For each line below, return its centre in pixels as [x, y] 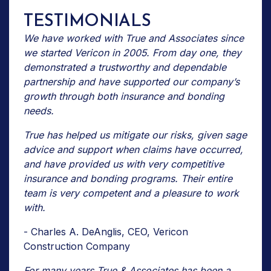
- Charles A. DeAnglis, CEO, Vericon [106, 231]
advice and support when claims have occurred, [133, 149]
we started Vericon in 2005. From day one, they [132, 52]
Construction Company [77, 246]
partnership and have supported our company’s [132, 81]
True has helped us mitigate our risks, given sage [135, 135]
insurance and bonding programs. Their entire [128, 178]
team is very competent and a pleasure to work [131, 193]
